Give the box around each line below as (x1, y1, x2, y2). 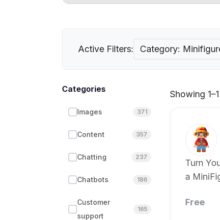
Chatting (77, 153, 107, 161)
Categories (62, 84, 106, 94)
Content (77, 130, 105, 138)
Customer (77, 198, 110, 206)
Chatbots (77, 175, 109, 184)
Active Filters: (78, 44, 134, 54)
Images (77, 108, 102, 116)
